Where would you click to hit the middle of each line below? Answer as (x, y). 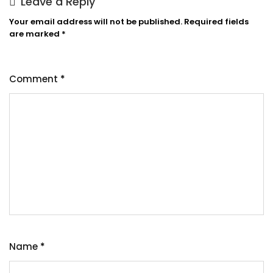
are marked (35, 34)
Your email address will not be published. (96, 22)
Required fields (216, 22)
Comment (35, 79)
